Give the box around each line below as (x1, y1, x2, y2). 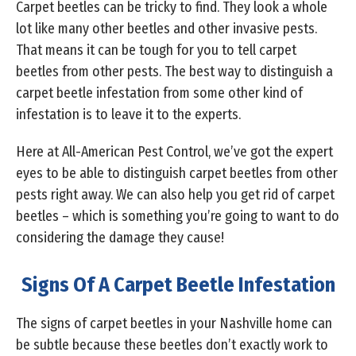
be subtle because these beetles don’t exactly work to (16, 336, 328, 354)
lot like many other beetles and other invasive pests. (16, 20, 317, 38)
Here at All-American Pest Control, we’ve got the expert (16, 143, 333, 161)
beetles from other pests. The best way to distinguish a (16, 63, 333, 81)
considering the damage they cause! (16, 229, 224, 247)
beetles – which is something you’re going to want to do (16, 207, 339, 226)
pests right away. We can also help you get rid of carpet (16, 186, 335, 204)
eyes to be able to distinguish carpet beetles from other (16, 164, 338, 183)
